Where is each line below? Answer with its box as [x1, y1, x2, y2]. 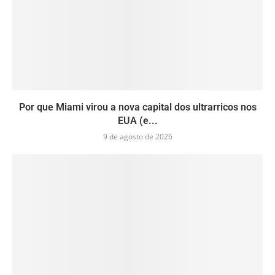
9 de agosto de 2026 [103, 131, 172, 142]
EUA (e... [117, 115, 158, 127]
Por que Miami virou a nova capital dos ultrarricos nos [18, 101, 257, 114]
